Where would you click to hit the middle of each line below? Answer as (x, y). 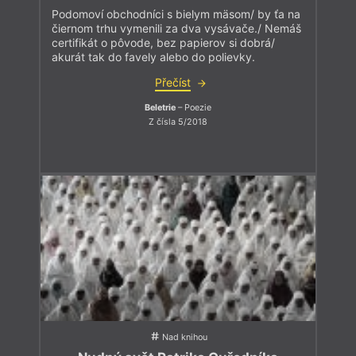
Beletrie (160, 108)
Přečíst (172, 83)
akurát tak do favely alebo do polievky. (153, 57)
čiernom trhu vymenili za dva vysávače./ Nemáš (176, 29)
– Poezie (193, 108)
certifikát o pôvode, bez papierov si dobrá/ (163, 43)
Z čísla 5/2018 (178, 122)
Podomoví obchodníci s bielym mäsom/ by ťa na (176, 14)
